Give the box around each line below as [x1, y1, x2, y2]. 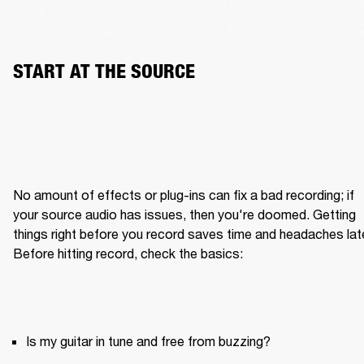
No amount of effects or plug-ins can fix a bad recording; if [13, 186, 354, 202]
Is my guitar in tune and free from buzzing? [26, 332, 271, 349]
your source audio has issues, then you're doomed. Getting [13, 206, 356, 222]
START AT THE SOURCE [13, 59, 195, 84]
